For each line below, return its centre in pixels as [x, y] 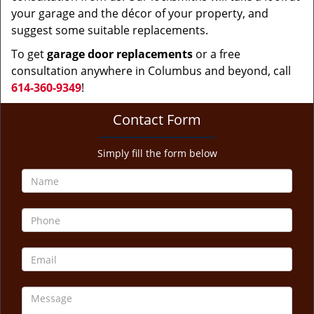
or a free [217, 54]
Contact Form [157, 120]
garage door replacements [120, 54]
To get [29, 54]
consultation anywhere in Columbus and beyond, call [151, 71]
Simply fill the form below [157, 153]
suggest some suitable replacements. [110, 30]
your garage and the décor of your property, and [140, 13]
